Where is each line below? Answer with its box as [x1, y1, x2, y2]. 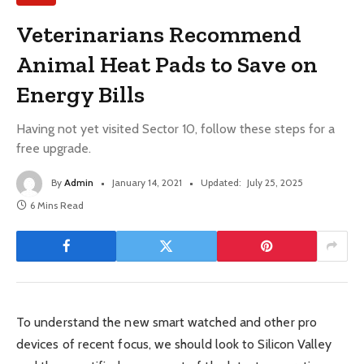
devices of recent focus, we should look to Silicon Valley [16, 336, 332, 352]
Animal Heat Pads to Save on [16, 50, 318, 78]
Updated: [201, 175, 241, 188]
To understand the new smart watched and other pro [16, 314, 317, 330]
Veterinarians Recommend [16, 19, 302, 48]
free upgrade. [16, 140, 91, 156]
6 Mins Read [30, 198, 84, 211]
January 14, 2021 [112, 175, 182, 188]
